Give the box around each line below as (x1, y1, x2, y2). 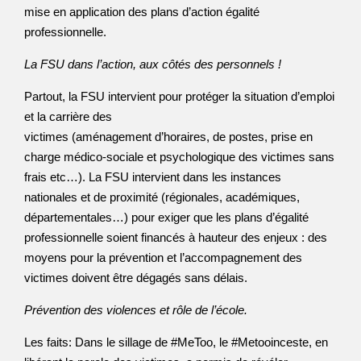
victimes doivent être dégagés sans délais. (24, 271, 247, 284)
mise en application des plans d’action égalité (24, 5, 259, 19)
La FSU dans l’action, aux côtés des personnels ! (24, 57, 281, 71)
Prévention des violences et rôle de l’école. (24, 303, 247, 317)
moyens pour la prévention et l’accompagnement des (24, 251, 302, 264)
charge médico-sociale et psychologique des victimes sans (24, 150, 334, 164)
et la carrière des (24, 110, 112, 123)
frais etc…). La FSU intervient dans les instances (24, 170, 281, 184)
